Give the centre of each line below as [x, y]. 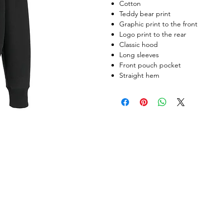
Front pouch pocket [150, 65]
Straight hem [139, 75]
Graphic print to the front [158, 24]
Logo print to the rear [153, 34]
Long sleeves [139, 55]
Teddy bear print [145, 13]
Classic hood [139, 44]
